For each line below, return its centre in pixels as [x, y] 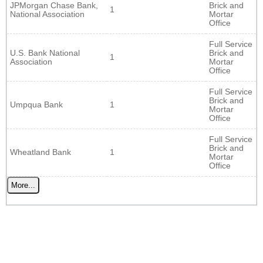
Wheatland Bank [41, 152]
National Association [47, 14]
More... [23, 185]
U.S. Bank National [45, 53]
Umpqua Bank [36, 104]
